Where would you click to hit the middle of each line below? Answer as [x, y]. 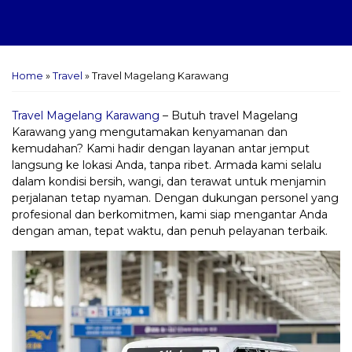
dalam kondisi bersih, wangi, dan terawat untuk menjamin [169, 181]
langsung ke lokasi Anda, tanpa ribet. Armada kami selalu [167, 165]
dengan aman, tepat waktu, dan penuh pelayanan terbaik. [170, 231]
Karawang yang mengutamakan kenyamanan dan [150, 132]
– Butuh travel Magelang [229, 115]
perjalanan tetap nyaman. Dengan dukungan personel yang [175, 198]
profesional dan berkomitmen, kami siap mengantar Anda [170, 214]
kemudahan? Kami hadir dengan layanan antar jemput [161, 148]
